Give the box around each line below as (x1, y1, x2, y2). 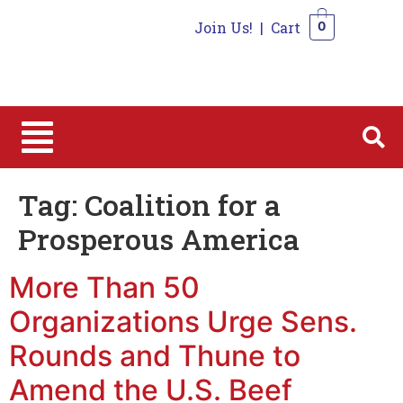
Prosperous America (18, 219, 300, 258)
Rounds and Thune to (9, 337, 300, 373)
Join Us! (193, 18, 253, 37)
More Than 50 (9, 269, 200, 305)
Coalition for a (85, 184, 281, 224)
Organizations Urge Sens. (9, 303, 357, 339)
